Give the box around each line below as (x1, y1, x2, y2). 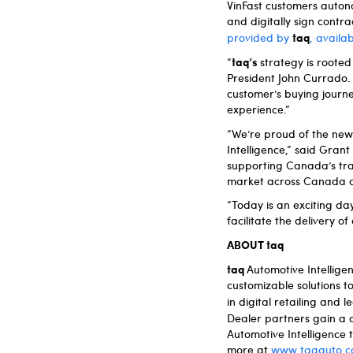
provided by (227, 29, 292, 45)
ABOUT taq (227, 236, 284, 252)
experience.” (227, 101, 290, 117)
